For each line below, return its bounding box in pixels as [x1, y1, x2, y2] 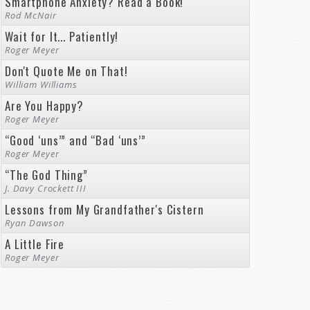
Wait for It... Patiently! [5, 28, 119, 45]
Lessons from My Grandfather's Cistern [5, 201, 204, 218]
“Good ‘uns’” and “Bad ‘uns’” [5, 131, 146, 149]
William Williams [5, 78, 77, 91]
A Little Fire [5, 235, 65, 253]
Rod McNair [5, 9, 57, 21]
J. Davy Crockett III [5, 182, 86, 194]
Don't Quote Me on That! [5, 62, 128, 80]
